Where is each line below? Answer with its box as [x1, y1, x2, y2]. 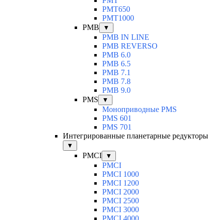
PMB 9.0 [102, 86, 131, 95]
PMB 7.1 [102, 68, 131, 77]
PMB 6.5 [102, 59, 131, 68]
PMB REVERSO [102, 42, 158, 51]
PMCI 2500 [102, 196, 139, 205]
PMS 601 [102, 114, 132, 123]
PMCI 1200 [102, 179, 139, 188]
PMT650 [102, 5, 130, 14]
